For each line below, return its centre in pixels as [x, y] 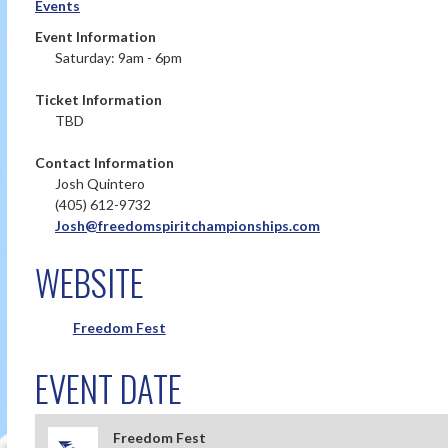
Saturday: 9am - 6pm [118, 57]
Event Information [95, 36]
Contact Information [104, 162]
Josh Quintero [100, 183]
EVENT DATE [108, 388]
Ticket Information [98, 99]
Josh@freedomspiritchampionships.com [187, 225]
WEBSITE [89, 282]
